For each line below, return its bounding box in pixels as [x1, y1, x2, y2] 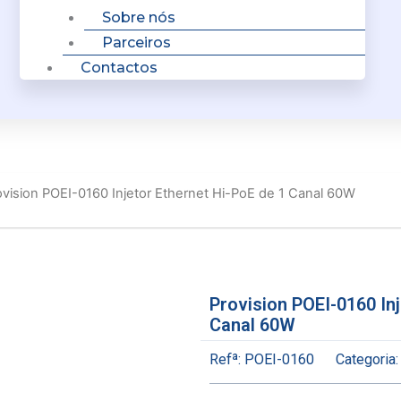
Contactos [81, 59, 158, 76]
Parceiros [102, 34, 171, 51]
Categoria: [336, 351, 398, 369]
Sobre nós [102, 9, 175, 26]
